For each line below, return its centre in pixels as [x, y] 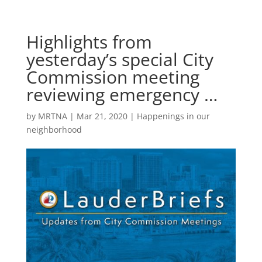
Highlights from [89, 42]
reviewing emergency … [122, 94]
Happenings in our [173, 116]
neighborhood [54, 130]
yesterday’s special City [120, 59]
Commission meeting [113, 77]
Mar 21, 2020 [102, 116]
